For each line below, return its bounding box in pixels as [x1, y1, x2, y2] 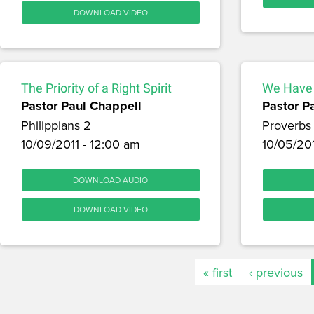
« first [203, 264, 232, 282]
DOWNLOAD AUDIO [73, 174, 149, 186]
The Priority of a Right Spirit [21, 81, 172, 96]
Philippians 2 [21, 116, 91, 135]
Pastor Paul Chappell [21, 97, 142, 116]
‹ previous [248, 264, 303, 282]
